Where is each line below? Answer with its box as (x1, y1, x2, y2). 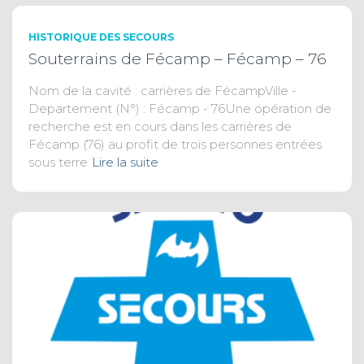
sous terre (28, 154, 88, 171)
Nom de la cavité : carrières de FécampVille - (28, 83, 297, 99)
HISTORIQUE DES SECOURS (28, 31, 174, 44)
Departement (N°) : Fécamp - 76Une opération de (28, 101, 331, 117)
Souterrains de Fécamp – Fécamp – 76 (28, 50, 327, 69)
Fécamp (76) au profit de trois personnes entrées (28, 136, 322, 153)
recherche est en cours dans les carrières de (28, 119, 292, 135)
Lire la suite (92, 154, 158, 171)
